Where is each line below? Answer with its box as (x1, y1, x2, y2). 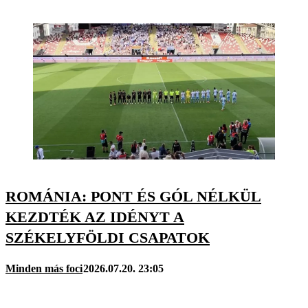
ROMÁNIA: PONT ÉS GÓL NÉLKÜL (5, 187, 261, 205)
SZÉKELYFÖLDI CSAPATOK (5, 228, 210, 246)
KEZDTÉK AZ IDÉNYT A (5, 208, 184, 225)
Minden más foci (5, 262, 82, 274)
